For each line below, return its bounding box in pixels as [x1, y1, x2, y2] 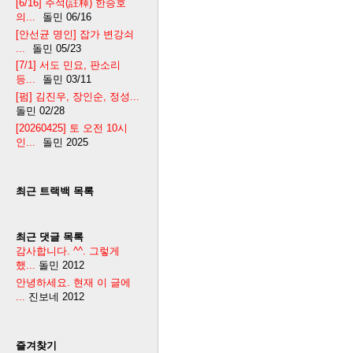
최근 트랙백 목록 [16, 185, 94, 198]
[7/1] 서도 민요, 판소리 [16, 59, 121, 72]
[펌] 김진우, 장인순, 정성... [16, 91, 139, 103]
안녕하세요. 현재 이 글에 [16, 277, 131, 289]
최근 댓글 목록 [16, 231, 84, 243]
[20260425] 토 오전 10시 [16, 122, 128, 135]
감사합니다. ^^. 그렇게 [16, 245, 120, 258]
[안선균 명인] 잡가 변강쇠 [16, 28, 134, 40]
